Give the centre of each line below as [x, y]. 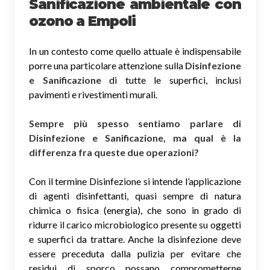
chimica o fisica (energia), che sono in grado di [135, 210]
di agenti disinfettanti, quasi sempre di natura [135, 196]
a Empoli [106, 21]
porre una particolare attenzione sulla [107, 65]
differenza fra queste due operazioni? [114, 152]
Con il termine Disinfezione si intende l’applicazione [135, 181]
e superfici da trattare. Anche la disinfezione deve [135, 239]
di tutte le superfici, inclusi [171, 80]
